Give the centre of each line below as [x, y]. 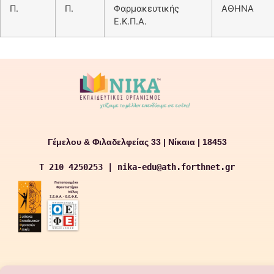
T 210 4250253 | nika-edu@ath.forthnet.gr [137, 167]
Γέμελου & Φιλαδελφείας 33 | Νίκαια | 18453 [137, 142]
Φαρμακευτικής [146, 8]
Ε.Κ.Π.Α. [130, 21]
